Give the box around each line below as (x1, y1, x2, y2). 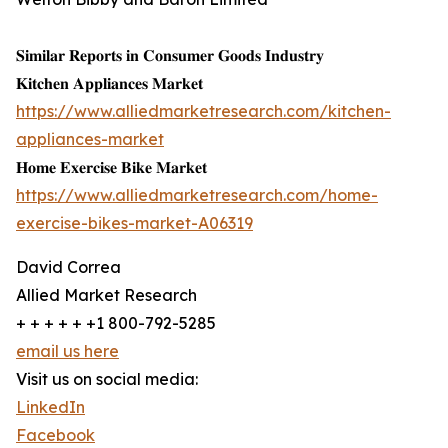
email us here (16, 341, 119, 362)
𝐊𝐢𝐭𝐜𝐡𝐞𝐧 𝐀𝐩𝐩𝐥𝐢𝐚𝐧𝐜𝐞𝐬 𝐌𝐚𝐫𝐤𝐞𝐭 (16, 73, 203, 94)
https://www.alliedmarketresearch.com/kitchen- (16, 101, 391, 122)
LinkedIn (16, 397, 85, 418)
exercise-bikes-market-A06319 (16, 213, 253, 234)
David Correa (16, 257, 121, 278)
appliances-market (16, 129, 164, 150)
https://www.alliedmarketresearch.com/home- (16, 185, 378, 206)
